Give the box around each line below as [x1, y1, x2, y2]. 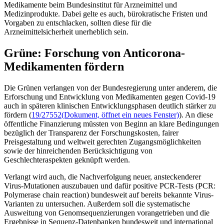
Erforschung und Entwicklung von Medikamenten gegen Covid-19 [4, 92, 215, 101]
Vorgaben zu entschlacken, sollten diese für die [4, 18, 151, 27]
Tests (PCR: [177, 181, 215, 190]
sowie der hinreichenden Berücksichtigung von [4, 146, 152, 155]
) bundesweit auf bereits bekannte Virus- [86, 190, 213, 199]
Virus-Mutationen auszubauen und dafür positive [4, 181, 159, 190]
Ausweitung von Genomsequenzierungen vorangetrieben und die [4, 208, 209, 217]
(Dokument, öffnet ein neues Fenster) [61, 110, 179, 119]
